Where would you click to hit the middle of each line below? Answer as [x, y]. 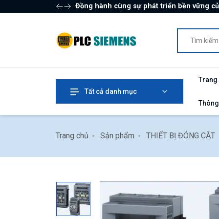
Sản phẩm [117, 136]
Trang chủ [72, 136]
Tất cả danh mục [110, 92]
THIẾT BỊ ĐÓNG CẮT [181, 136]
